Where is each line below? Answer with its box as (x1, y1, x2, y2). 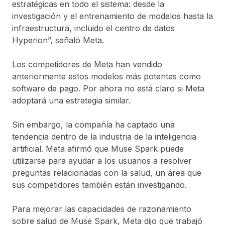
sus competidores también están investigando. (12, 179, 187, 190)
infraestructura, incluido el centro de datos (12, 23, 175, 33)
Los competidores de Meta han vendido (12, 59, 162, 69)
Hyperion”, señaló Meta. (12, 35, 104, 45)
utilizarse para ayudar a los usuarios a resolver (12, 155, 192, 166)
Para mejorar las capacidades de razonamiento (12, 203, 191, 214)
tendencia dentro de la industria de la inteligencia (12, 131, 196, 142)
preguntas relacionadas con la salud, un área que (12, 167, 201, 178)
